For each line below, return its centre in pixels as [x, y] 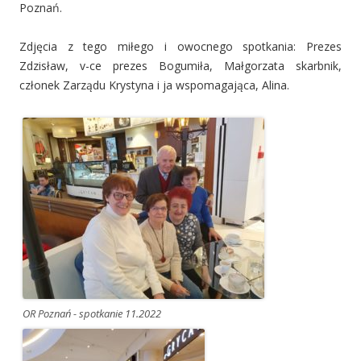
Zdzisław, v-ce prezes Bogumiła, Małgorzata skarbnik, [180, 65]
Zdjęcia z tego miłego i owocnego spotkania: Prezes [180, 46]
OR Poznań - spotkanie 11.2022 [92, 313]
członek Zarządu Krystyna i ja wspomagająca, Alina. [154, 85]
